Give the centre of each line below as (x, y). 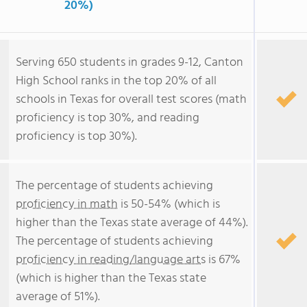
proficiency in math (67, 205)
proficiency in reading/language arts (111, 260)
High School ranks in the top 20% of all (116, 81)
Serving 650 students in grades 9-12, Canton (130, 63)
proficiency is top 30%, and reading (108, 118)
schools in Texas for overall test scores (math (131, 100)
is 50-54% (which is (169, 205)
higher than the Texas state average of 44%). (132, 223)
